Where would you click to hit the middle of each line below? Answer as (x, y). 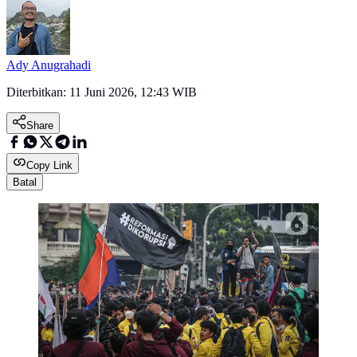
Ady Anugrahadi (49, 65)
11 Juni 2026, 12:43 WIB (133, 92)
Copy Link (49, 166)
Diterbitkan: (38, 92)
